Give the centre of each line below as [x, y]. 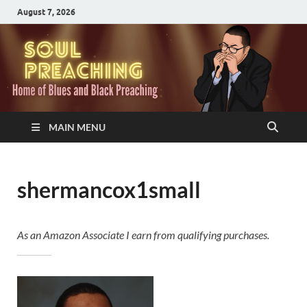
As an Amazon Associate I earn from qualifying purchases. [143, 234]
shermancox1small [109, 189]
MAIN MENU [77, 127]
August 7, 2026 [46, 12]
